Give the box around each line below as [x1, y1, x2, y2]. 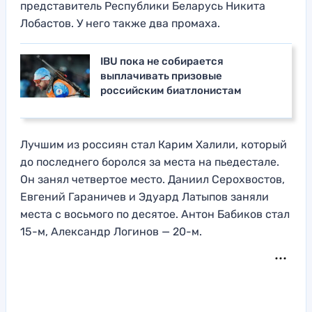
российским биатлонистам [100, 84, 242, 97]
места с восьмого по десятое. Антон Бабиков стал [20, 208, 290, 221]
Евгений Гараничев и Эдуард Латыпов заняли [20, 190, 269, 204]
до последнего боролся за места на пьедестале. [20, 155, 279, 169]
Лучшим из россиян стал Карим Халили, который [20, 138, 287, 152]
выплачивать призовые [100, 70, 222, 83]
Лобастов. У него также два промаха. [20, 17, 220, 31]
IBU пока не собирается [100, 55, 224, 68]
